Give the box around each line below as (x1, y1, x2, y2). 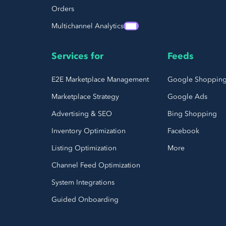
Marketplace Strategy (51, 91, 119, 101)
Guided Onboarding (51, 194, 119, 204)
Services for (51, 49, 103, 63)
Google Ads (167, 91, 207, 101)
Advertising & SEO (51, 108, 112, 119)
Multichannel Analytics (51, 21, 124, 31)
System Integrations (51, 177, 115, 187)
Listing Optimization (51, 143, 117, 153)
